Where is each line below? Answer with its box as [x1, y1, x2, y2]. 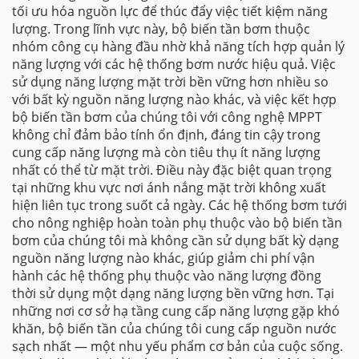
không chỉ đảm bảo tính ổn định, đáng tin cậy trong [12, 126, 321, 143]
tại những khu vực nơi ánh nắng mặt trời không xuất [12, 179, 326, 196]
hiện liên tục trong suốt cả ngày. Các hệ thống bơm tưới [12, 196, 347, 214]
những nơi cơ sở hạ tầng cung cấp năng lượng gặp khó [12, 302, 340, 320]
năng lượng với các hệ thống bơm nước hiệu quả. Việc [12, 55, 336, 73]
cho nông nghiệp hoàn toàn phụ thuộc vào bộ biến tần [12, 214, 342, 232]
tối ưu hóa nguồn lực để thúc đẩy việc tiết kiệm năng [12, 2, 328, 20]
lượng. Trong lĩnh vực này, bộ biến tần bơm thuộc [12, 20, 310, 38]
